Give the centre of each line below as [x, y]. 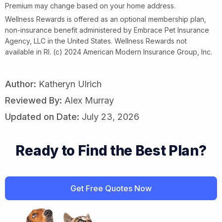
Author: [21, 84]
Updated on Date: [42, 116]
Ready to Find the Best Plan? [111, 150]
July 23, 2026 [109, 116]
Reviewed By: [33, 100]
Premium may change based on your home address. [90, 5]
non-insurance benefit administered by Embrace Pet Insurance [107, 30]
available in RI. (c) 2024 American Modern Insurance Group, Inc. [109, 52]
